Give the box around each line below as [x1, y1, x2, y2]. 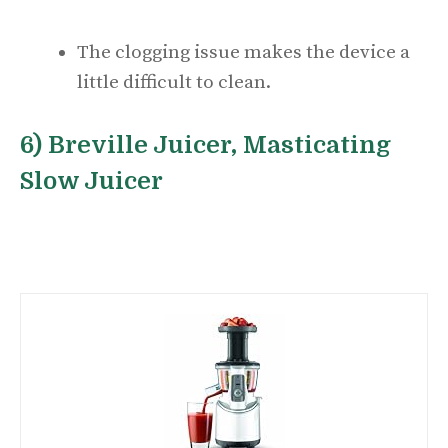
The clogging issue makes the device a [77, 41, 410, 65]
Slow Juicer [20, 166, 163, 195]
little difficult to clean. [77, 71, 271, 95]
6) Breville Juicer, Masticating [20, 130, 391, 159]
